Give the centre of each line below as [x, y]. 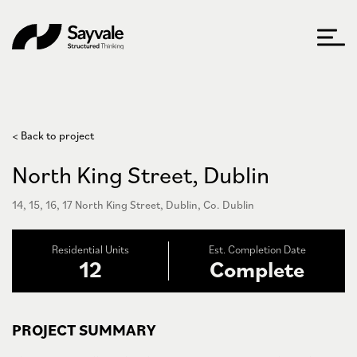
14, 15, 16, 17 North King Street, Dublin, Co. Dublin [133, 205]
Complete [257, 269]
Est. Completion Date [257, 249]
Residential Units [90, 249]
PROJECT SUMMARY [84, 330]
